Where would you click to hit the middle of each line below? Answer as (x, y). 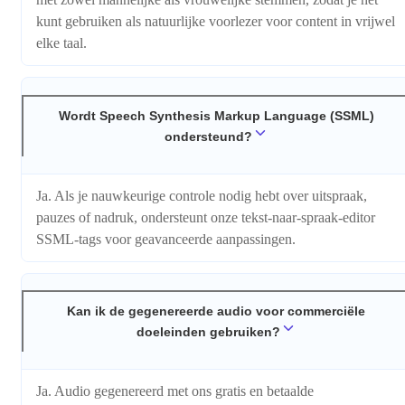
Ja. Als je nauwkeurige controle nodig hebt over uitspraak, (202, 195)
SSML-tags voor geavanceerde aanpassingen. (166, 239)
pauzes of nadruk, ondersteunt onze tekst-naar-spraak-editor (206, 217)
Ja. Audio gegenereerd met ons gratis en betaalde (175, 391)
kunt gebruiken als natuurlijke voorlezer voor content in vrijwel (216, 22)
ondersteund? (208, 136)
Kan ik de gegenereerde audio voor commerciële (216, 311)
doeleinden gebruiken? (208, 332)
